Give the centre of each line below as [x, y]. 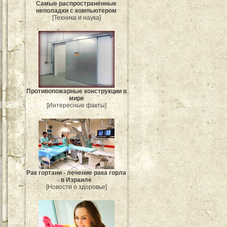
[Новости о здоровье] [77, 187]
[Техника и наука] [77, 17]
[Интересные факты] [77, 106]
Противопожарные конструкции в [77, 91]
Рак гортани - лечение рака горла [77, 173]
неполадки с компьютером [77, 10]
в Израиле [77, 180]
